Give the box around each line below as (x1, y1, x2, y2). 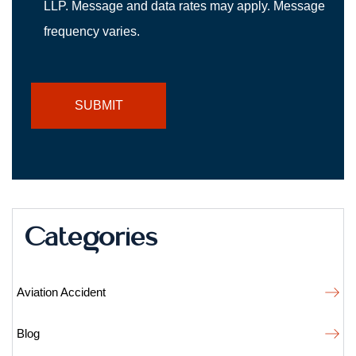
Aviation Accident (17, 285, 106, 299)
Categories (25, 212, 158, 257)
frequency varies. (44, 25, 140, 38)
